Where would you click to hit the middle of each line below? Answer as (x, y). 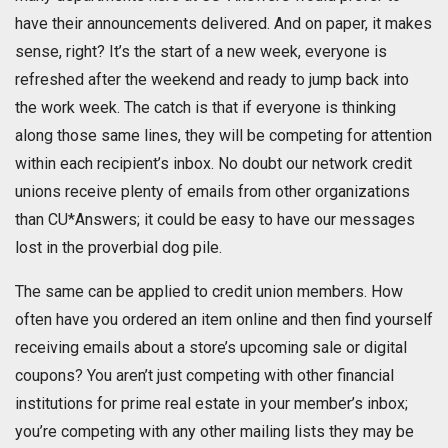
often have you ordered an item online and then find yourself (224, 320)
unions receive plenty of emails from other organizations (212, 192)
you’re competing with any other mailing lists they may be (214, 432)
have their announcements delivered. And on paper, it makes (223, 24)
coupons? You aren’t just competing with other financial (204, 376)
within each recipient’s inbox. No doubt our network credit (213, 164)
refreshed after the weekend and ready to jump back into (212, 80)
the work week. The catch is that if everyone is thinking (205, 108)
